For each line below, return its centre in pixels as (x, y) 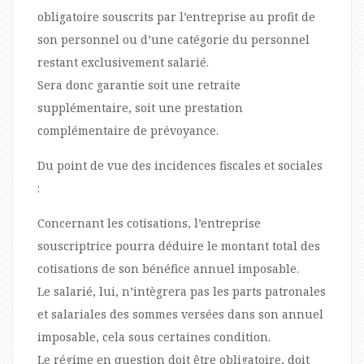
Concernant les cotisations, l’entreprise (149, 223)
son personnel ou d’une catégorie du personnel (173, 39)
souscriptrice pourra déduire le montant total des (179, 245)
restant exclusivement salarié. (123, 62)
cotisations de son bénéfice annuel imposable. (168, 268)
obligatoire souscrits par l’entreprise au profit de (176, 16)
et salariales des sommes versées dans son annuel (180, 314)
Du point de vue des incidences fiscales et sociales (180, 165)
